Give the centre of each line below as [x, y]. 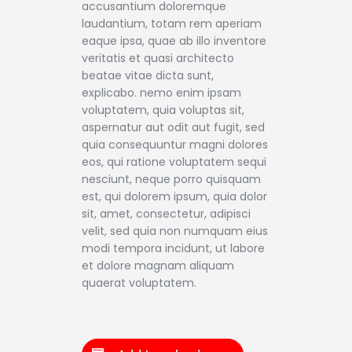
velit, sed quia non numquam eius [175, 231]
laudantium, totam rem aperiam [172, 23]
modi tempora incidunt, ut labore [173, 248]
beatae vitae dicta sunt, [148, 75]
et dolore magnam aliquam [158, 265]
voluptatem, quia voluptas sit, [163, 110]
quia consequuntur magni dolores [175, 144]
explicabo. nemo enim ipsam [161, 92]
